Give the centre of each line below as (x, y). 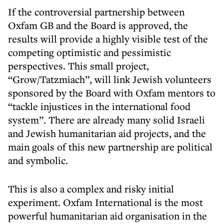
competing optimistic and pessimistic (89, 52)
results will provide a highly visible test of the (108, 39)
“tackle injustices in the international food (99, 106)
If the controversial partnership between (96, 12)
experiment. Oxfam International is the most (105, 202)
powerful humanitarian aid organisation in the (107, 216)
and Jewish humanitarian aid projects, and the (107, 133)
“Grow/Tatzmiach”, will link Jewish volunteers (110, 79)
